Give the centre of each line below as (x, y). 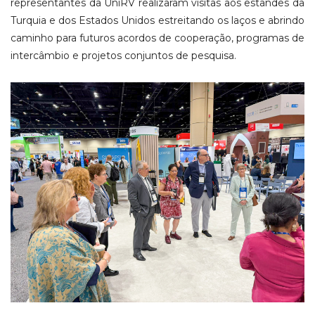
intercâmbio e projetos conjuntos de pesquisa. (123, 55)
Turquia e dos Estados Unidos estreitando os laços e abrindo (157, 20)
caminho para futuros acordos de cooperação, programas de (157, 38)
